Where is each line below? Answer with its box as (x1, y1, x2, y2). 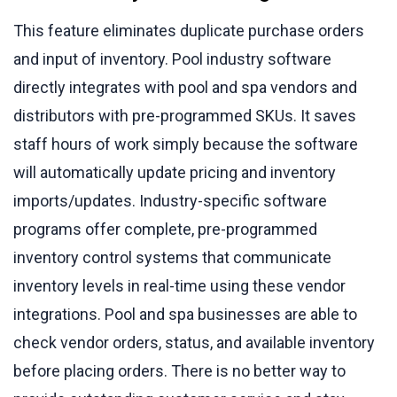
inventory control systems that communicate (13, 247, 331, 267)
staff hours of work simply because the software (13, 134, 358, 153)
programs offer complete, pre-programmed (13, 219, 317, 238)
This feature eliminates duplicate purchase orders (13, 20, 364, 40)
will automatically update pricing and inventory (13, 162, 336, 182)
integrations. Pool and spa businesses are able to (13, 304, 357, 323)
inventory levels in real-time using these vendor (13, 276, 346, 295)
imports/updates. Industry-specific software (13, 191, 327, 210)
